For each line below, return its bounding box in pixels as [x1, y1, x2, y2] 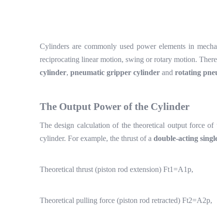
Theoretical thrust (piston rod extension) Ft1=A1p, [40, 165, 193, 173]
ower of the [100, 101, 151, 112]
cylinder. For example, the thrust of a [40, 134, 154, 142]
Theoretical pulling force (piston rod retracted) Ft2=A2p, [40, 196, 212, 204]
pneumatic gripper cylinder [70, 68, 160, 77]
